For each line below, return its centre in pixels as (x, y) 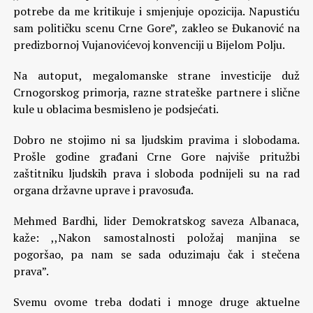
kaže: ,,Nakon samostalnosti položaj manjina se (156, 238)
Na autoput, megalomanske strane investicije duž (156, 75)
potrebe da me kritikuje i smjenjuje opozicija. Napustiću (156, 11)
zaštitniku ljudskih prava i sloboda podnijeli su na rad (156, 173)
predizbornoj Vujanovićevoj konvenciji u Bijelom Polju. (149, 45)
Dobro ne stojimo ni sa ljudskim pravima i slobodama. (156, 140)
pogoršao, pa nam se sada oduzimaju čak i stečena (156, 254)
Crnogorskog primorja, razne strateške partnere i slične (156, 92)
